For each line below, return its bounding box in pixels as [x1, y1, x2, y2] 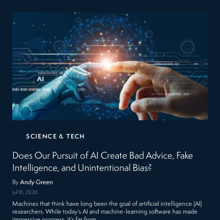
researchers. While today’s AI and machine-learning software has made [12, 208, 198, 215]
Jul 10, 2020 [12, 190, 38, 195]
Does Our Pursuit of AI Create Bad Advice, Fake [12, 151, 193, 161]
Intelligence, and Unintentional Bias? [12, 163, 152, 173]
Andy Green [20, 179, 54, 186]
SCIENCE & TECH [26, 133, 85, 140]
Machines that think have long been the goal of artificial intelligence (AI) [12, 200, 202, 207]
